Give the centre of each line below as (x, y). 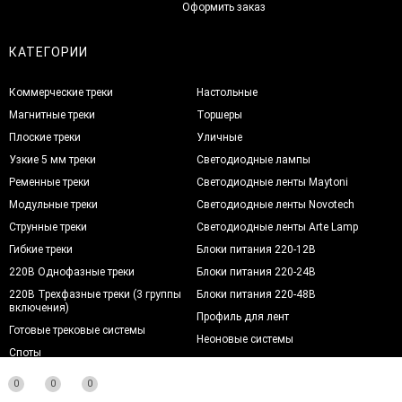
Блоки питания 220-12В (257, 249)
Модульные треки (53, 204)
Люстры (28, 375)
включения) (39, 307)
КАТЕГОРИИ (48, 52)
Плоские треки (45, 137)
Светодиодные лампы (254, 159)
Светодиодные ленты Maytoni (273, 182)
